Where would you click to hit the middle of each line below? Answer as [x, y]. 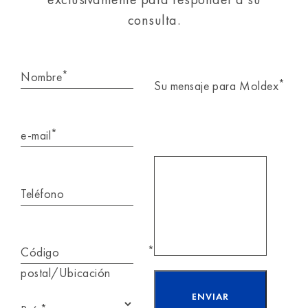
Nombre [42, 77]
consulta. [154, 20]
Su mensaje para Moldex [217, 86]
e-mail [36, 135]
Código [40, 252]
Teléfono [43, 194]
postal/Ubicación [66, 273]
